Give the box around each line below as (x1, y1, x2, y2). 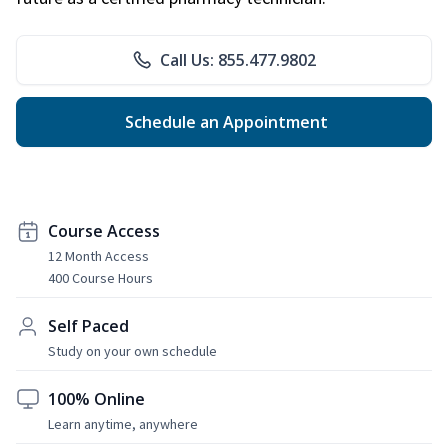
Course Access (48, 219, 160, 242)
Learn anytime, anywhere (48, 414, 198, 433)
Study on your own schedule (48, 341, 217, 360)
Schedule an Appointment (120, 110, 328, 133)
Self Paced (48, 314, 129, 337)
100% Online (48, 387, 145, 410)
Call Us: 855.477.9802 (160, 48, 316, 71)
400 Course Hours (48, 268, 153, 287)
